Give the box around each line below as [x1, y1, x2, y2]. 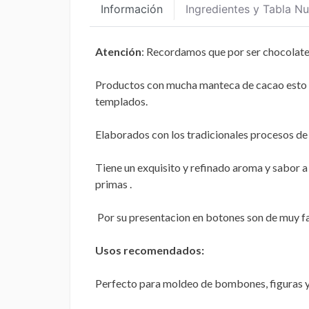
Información [101, 2, 163, 16]
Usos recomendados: [95, 243, 204, 257]
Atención [95, 45, 141, 58]
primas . [95, 177, 136, 190]
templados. [95, 94, 150, 108]
